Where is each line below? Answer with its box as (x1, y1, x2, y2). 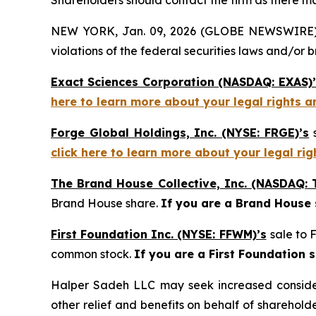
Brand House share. (51, 196, 161, 210)
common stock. (51, 247, 134, 261)
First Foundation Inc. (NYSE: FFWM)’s (51, 227, 267, 241)
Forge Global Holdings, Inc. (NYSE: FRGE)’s (51, 126, 310, 140)
